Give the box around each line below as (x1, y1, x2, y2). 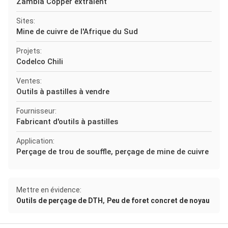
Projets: (16, 47, 42, 55)
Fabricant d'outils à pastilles (16, 117, 118, 126)
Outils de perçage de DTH (16, 196, 103, 205)
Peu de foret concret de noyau (107, 196, 210, 205)
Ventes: (16, 77, 42, 85)
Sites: (16, 17, 35, 25)
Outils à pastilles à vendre (16, 87, 109, 96)
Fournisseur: (16, 107, 56, 115)
